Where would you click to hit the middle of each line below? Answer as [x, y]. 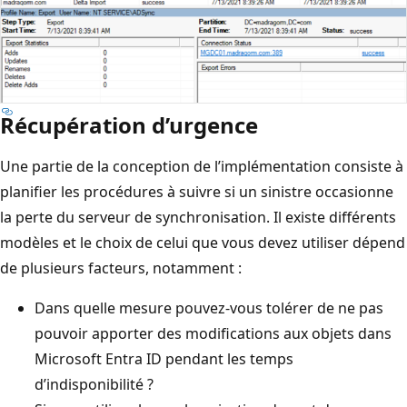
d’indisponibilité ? [94, 385]
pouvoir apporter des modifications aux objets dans [213, 334]
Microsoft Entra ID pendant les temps [164, 359]
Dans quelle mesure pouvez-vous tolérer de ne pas [209, 308]
